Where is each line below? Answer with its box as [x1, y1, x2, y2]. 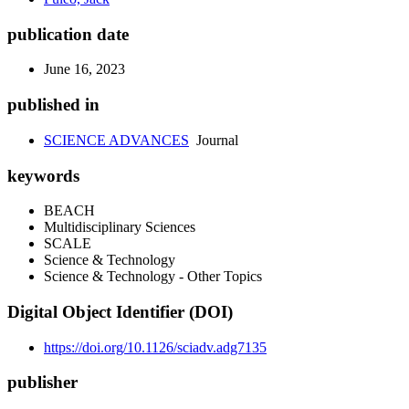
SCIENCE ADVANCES [44, 131, 189, 148]
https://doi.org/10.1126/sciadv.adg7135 [44, 339, 267, 355]
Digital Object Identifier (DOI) [7, 302, 233, 322]
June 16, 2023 [44, 61, 125, 78]
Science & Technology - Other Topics [44, 268, 262, 285]
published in [7, 95, 100, 115]
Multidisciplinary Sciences [44, 219, 195, 236]
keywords [7, 165, 79, 185]
